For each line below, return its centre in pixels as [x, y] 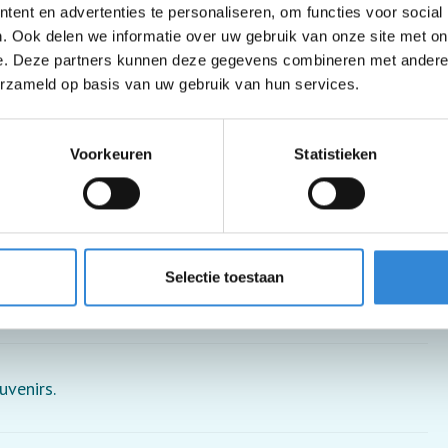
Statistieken [336, 154]
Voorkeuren [111, 154]
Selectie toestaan [224, 277]
